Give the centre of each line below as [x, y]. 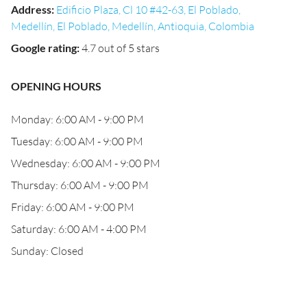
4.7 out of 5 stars [121, 48]
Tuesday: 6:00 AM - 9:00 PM [77, 141]
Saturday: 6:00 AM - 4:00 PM [79, 229]
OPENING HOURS [56, 86]
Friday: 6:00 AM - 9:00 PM [73, 207]
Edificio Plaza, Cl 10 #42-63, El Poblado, [148, 10]
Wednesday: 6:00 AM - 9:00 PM [86, 163]
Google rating [44, 48]
